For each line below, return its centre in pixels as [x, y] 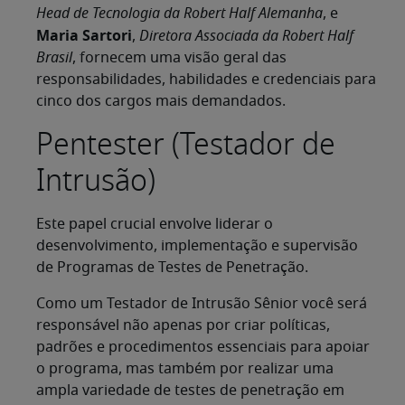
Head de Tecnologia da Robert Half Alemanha [179, 14]
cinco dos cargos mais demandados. [161, 102]
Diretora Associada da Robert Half [246, 37]
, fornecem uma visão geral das [179, 58]
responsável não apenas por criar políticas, [183, 326]
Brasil [54, 58]
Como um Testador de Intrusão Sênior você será [202, 304]
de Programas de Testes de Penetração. [172, 268]
